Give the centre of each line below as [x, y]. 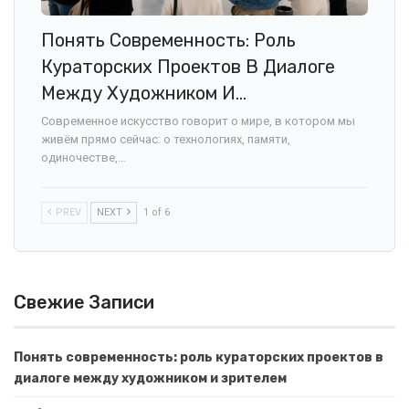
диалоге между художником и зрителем [150, 379]
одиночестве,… [84, 158]
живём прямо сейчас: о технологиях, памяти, [166, 140]
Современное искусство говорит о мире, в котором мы [198, 121]
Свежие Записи [84, 303]
